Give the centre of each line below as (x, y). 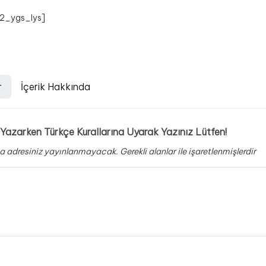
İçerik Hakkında (56, 87)
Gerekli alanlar (149, 151)
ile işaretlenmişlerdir (217, 151)
